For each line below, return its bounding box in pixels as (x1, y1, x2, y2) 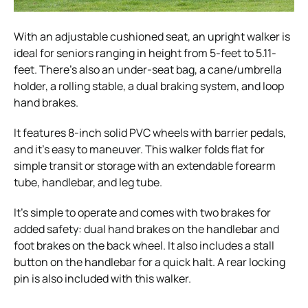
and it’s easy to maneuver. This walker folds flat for (14, 141, 265, 157)
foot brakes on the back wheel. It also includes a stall (14, 237, 274, 253)
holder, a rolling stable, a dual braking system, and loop (14, 78, 284, 93)
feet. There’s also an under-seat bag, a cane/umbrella (14, 61, 282, 77)
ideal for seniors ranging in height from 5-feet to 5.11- (14, 45, 276, 60)
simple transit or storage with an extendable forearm (14, 157, 276, 173)
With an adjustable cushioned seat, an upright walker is (14, 28, 290, 44)
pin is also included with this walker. (14, 270, 191, 286)
